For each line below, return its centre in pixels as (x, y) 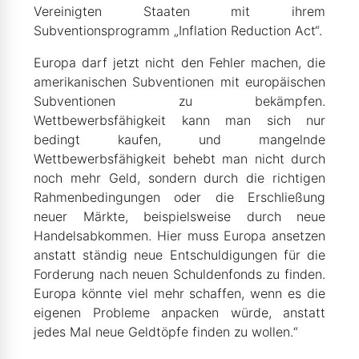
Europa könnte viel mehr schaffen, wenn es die (179, 293)
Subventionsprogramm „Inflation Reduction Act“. (178, 30)
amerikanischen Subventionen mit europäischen (179, 82)
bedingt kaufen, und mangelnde (179, 139)
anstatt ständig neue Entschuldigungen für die (179, 255)
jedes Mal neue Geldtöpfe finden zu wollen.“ (166, 332)
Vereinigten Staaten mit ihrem (179, 11)
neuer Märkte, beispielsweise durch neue (179, 216)
